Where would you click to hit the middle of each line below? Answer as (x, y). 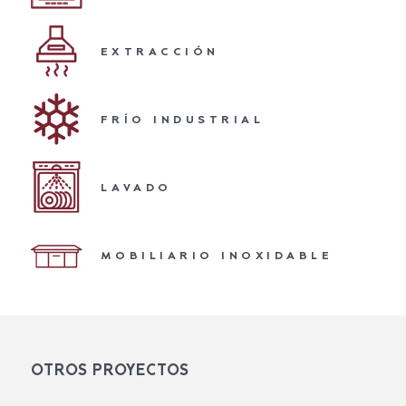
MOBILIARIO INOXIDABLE (217, 256)
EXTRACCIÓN (159, 52)
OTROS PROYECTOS (109, 370)
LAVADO (136, 188)
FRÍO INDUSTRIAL (182, 120)
